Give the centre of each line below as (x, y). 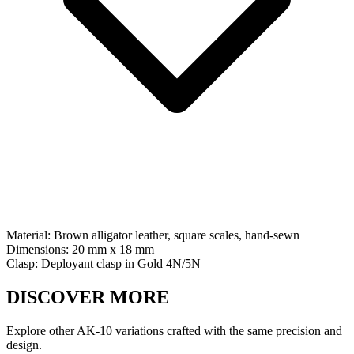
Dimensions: (39, 250)
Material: (30, 235)
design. (24, 345)
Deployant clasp (81, 264)
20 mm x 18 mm (113, 250)
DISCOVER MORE (88, 298)
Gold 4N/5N (169, 264)
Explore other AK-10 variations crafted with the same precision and (174, 331)
